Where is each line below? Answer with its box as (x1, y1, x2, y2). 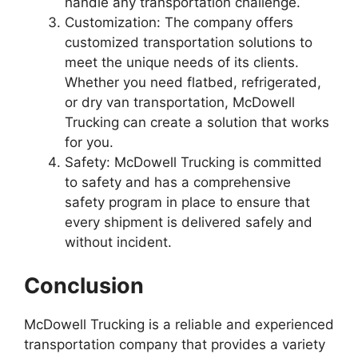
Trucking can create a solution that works (65, 114, 329, 130)
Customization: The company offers (65, 14, 293, 30)
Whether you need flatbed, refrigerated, (65, 74, 321, 90)
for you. (65, 134, 113, 150)
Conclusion (24, 272, 144, 299)
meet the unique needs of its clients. (65, 54, 299, 70)
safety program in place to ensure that (65, 194, 310, 210)
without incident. (65, 234, 172, 250)
